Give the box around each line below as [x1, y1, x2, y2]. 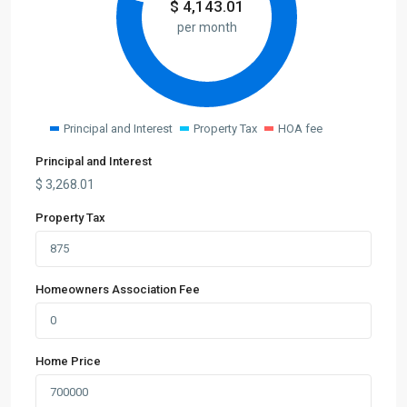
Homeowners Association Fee [35, 283, 200, 296]
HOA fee [278, 122, 323, 135]
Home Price [35, 354, 101, 368]
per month [176, 19, 237, 35]
